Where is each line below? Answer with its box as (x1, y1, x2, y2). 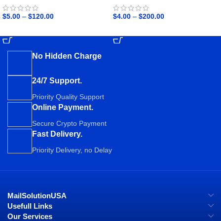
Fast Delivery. (32, 130, 82, 139)
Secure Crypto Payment (32, 119, 107, 128)
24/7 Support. (32, 76, 82, 85)
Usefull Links (7, 202, 52, 211)
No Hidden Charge (32, 52, 102, 61)
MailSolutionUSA (7, 191, 67, 200)
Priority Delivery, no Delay (32, 146, 112, 154)
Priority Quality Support (32, 93, 104, 101)
